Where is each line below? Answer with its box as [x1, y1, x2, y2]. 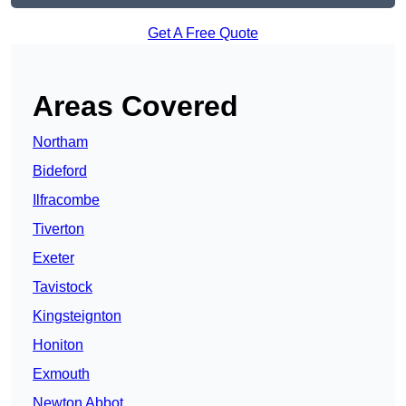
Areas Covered [33, 90, 238, 123]
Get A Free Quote [148, 25, 258, 42]
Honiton [33, 337, 83, 353]
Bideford [33, 163, 87, 179]
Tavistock [33, 279, 92, 295]
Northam [33, 134, 88, 150]
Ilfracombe [33, 192, 100, 208]
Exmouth [33, 366, 90, 382]
